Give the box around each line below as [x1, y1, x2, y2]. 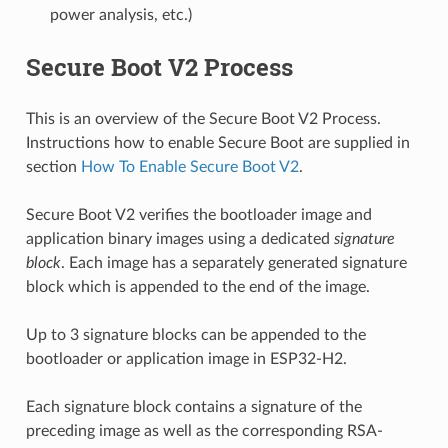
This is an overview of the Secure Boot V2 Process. [25, 110, 381, 127]
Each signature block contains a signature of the [25, 398, 362, 415]
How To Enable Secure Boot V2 [80, 158, 299, 175]
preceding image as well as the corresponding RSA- [25, 422, 383, 439]
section [25, 158, 81, 175]
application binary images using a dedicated [25, 230, 334, 247]
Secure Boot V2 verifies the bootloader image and [25, 206, 372, 223]
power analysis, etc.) [49, 6, 192, 23]
